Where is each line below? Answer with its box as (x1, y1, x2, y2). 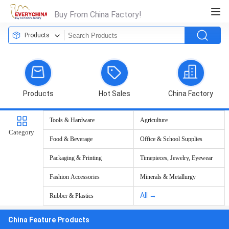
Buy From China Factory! (54, 10, 142, 19)
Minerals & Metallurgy (140, 173, 196, 180)
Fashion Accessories (50, 173, 100, 180)
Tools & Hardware (50, 117, 95, 124)
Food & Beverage (50, 135, 93, 143)
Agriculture (140, 117, 168, 124)
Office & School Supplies (140, 135, 202, 143)
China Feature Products (8, 216, 89, 224)
